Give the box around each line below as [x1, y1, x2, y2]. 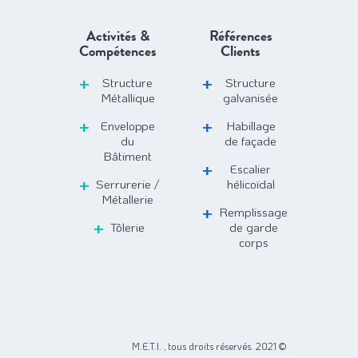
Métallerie [101, 191, 153, 208]
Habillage [225, 117, 276, 134]
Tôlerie [110, 219, 145, 236]
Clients [221, 42, 261, 62]
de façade [225, 133, 276, 149]
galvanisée [223, 89, 278, 106]
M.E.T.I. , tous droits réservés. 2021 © [132, 340, 286, 353]
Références [209, 26, 272, 47]
